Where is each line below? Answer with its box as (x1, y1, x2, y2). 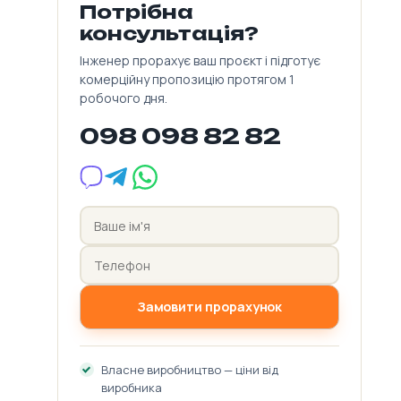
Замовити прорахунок (136, 298, 283, 316)
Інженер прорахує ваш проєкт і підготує (80, 52, 320, 70)
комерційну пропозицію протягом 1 (80, 71, 294, 89)
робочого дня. (80, 90, 167, 107)
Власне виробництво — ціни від (101, 362, 278, 379)
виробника (101, 380, 162, 397)
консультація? (80, 21, 259, 46)
